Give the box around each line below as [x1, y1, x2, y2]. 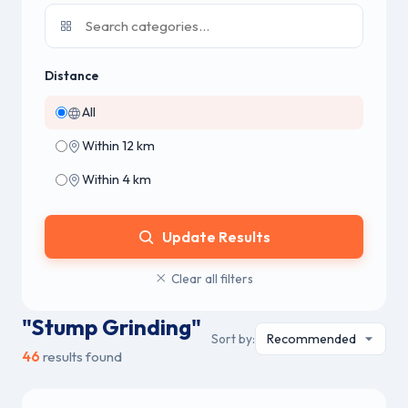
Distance [45, 67, 98, 84]
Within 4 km [82, 171, 151, 188]
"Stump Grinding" [22, 313, 201, 341]
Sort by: [211, 331, 255, 347]
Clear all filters [171, 270, 253, 287]
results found [40, 348, 122, 365]
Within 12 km [82, 138, 155, 154]
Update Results [161, 228, 270, 246]
